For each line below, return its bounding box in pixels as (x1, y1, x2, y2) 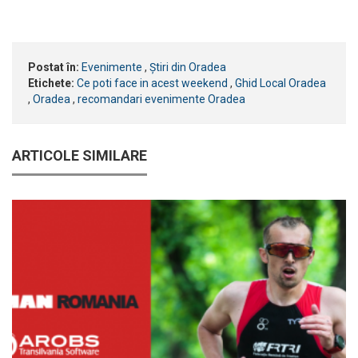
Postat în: (28, 60, 79, 74)
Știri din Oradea (149, 60, 226, 74)
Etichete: (28, 76, 74, 89)
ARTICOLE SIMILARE (12, 146, 147, 164)
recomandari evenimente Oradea (78, 92, 245, 105)
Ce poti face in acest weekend (77, 76, 228, 89)
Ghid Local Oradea (235, 76, 326, 89)
